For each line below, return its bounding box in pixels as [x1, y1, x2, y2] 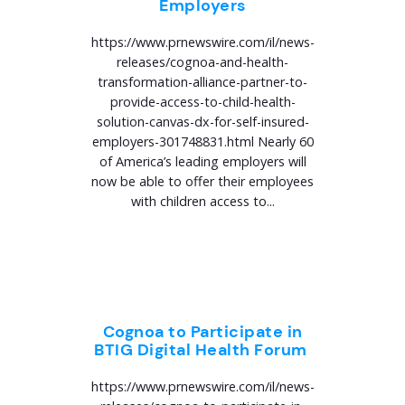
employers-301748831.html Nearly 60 [91, 133, 314, 150]
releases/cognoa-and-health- [117, 53, 288, 71]
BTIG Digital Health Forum [94, 339, 311, 361]
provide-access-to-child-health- [109, 93, 296, 110]
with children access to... [130, 193, 275, 210]
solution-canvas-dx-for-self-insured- [96, 113, 309, 130]
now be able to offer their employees [91, 173, 314, 190]
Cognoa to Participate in [102, 321, 303, 343]
